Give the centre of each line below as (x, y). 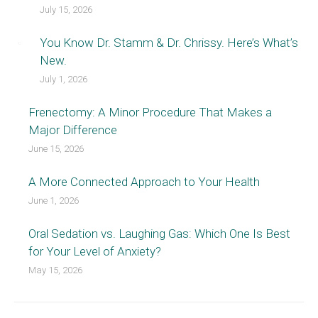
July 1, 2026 (64, 79)
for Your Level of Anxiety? (95, 252)
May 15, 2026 (55, 270)
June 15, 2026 (56, 149)
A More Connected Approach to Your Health (144, 182)
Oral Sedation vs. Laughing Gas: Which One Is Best (159, 234)
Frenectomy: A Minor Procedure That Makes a (150, 113)
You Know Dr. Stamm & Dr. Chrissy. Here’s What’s (169, 43)
